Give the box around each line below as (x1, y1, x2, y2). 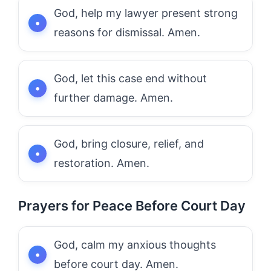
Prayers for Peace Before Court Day (18, 197, 246, 214)
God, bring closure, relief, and (54, 137, 204, 150)
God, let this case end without (54, 71, 207, 85)
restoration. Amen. (54, 156, 149, 169)
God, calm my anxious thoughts (54, 238, 216, 251)
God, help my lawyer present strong (54, 6, 238, 19)
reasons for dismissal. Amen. (54, 25, 200, 39)
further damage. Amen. (54, 91, 173, 104)
